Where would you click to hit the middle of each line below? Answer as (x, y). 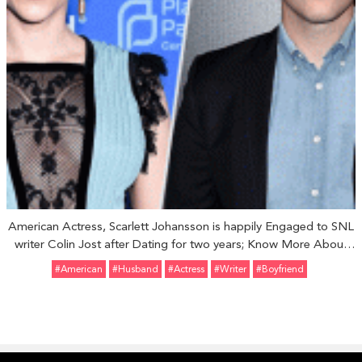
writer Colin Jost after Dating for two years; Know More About (181, 244)
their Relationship (181, 262)
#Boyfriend (280, 269)
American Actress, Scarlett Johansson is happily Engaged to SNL (181, 226)
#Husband (135, 269)
